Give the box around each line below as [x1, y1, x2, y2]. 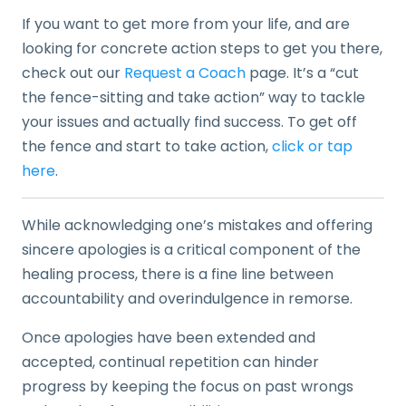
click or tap [272, 136, 353, 157]
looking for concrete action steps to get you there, [22, 38, 382, 59]
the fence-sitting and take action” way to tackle [22, 87, 365, 108]
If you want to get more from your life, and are [22, 14, 350, 34]
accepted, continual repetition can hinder [22, 352, 319, 372]
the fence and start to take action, [22, 136, 272, 157]
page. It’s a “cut [246, 63, 359, 83]
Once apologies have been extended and [22, 327, 315, 348]
